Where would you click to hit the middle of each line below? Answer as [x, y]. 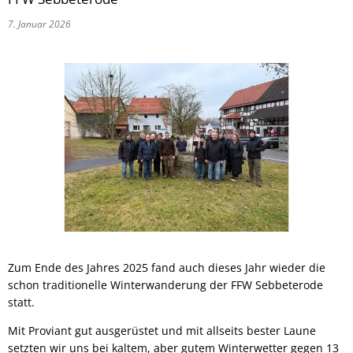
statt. [21, 302]
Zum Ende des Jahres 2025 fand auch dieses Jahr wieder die [167, 267]
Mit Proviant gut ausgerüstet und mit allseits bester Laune [162, 330]
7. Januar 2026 [42, 24]
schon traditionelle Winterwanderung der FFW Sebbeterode [165, 284]
